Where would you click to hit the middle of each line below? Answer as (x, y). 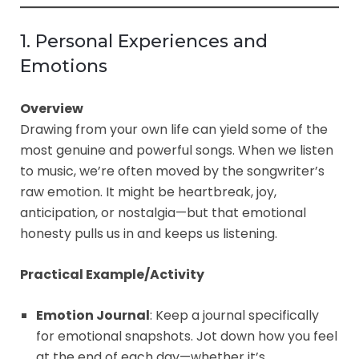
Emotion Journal (93, 315)
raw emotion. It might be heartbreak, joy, (148, 192)
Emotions (64, 66)
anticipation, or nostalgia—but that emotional (163, 212)
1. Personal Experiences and (144, 41)
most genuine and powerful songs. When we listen (177, 150)
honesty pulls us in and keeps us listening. (149, 233)
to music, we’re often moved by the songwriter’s (172, 171)
